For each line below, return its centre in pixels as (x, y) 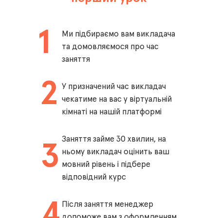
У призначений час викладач (114, 87)
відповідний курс (94, 177)
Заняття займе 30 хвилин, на (114, 139)
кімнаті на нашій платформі (112, 112)
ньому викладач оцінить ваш (116, 152)
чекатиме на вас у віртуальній (117, 100)
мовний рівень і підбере (106, 165)
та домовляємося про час (110, 47)
